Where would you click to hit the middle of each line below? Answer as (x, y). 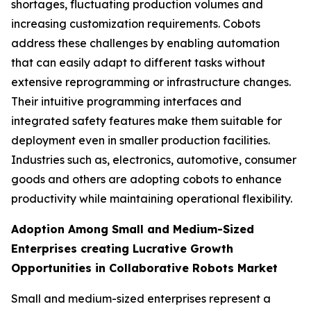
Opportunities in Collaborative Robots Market (144, 268)
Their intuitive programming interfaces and (126, 101)
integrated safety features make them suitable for (146, 120)
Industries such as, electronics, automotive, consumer (154, 159)
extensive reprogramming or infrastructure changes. (151, 82)
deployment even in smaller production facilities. (141, 140)
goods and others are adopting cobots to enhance (146, 179)
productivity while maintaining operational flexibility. (152, 198)
